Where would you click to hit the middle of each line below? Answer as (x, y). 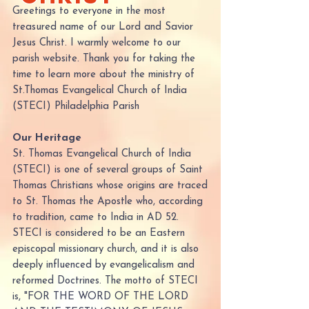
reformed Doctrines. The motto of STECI (105, 281)
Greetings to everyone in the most (89, 11)
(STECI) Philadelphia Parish (76, 107)
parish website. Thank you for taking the (104, 59)
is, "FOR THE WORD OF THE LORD (100, 297)
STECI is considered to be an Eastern (99, 233)
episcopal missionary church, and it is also (106, 249)
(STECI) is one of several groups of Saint (108, 170)
